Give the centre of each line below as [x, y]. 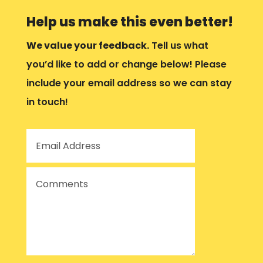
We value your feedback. [87, 45]
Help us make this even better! [129, 22]
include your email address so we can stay [129, 83]
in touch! [47, 102]
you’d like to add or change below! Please [126, 64]
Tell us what [178, 45]
